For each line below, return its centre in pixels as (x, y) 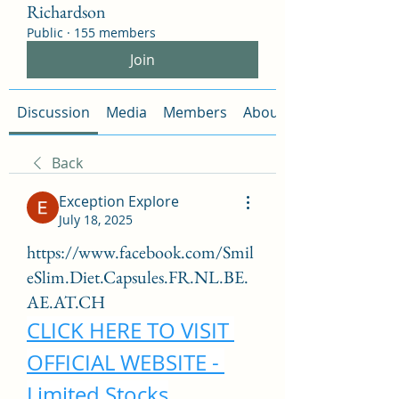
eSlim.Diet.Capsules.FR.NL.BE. (138, 277)
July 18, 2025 (96, 220)
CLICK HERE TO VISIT (128, 330)
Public (45, 33)
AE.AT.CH (66, 302)
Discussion (53, 112)
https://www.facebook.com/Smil (140, 252)
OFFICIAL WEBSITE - (123, 362)
